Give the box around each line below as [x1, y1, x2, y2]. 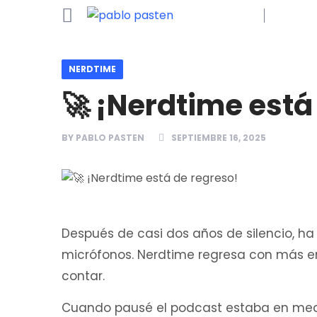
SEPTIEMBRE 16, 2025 [171, 132, 266, 144]
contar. [62, 267, 105, 284]
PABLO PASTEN [76, 132, 144, 144]
